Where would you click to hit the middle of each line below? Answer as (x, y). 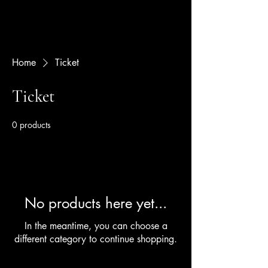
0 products (31, 125)
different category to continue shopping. (96, 239)
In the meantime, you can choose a (96, 226)
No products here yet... (96, 203)
